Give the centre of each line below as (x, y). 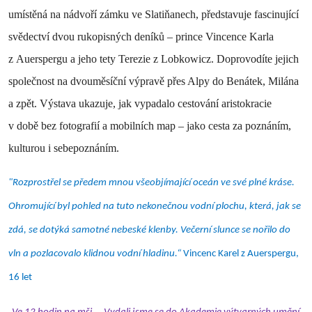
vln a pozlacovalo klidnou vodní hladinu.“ (96, 253)
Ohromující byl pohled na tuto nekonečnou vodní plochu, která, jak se (155, 206)
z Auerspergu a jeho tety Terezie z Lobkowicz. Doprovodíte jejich (154, 58)
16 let (20, 277)
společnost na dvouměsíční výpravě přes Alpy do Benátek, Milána (154, 81)
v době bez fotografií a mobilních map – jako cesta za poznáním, (150, 125)
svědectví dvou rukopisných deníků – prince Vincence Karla (141, 36)
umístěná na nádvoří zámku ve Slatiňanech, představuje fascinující (154, 14)
